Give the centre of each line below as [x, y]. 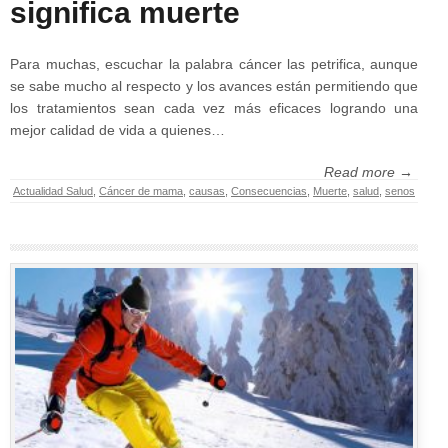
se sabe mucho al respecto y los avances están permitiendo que [214, 86]
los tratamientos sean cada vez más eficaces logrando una [214, 108]
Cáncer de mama [141, 191]
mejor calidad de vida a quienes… [117, 130]
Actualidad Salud [53, 191]
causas [207, 191]
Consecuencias [269, 191]
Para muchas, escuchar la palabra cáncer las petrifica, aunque [214, 64]
